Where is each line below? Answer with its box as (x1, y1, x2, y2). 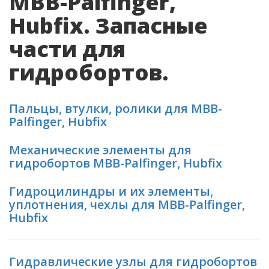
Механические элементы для (9, 142, 192, 158)
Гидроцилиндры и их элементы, (9, 183, 213, 199)
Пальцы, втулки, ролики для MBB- (9, 100, 222, 116)
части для (9, 34, 125, 64)
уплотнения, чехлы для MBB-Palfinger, (9, 196, 245, 213)
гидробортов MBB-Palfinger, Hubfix (9, 155, 222, 171)
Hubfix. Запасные (9, 11, 208, 40)
